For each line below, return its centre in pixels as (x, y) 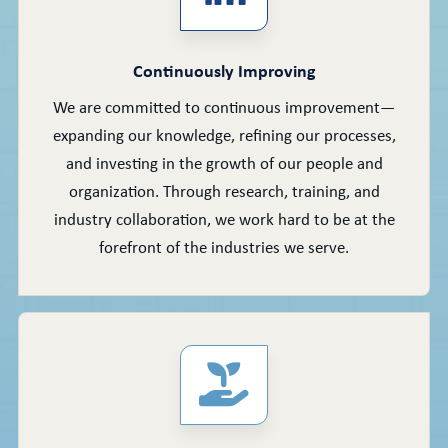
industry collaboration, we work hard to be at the (224, 221)
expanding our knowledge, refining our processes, (224, 137)
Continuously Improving (224, 73)
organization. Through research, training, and (224, 193)
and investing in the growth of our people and (224, 165)
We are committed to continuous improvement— (224, 109)
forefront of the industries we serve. (224, 249)
